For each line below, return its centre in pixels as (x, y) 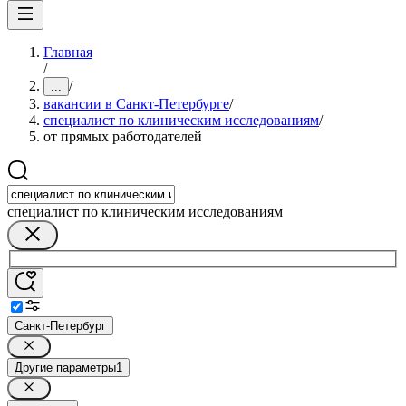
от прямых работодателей (123, 136)
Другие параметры (65, 367)
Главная (68, 52)
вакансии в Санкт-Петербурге (136, 104)
